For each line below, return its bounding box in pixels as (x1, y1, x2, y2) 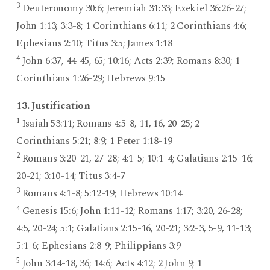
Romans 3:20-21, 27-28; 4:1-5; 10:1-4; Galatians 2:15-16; (19, 151, 254, 167)
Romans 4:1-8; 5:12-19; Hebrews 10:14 (19, 186, 182, 202)
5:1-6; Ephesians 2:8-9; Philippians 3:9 (16, 238, 181, 254)
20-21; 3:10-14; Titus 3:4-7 (16, 168, 125, 184)
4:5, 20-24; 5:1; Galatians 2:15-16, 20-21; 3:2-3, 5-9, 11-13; (16, 221, 252, 237)
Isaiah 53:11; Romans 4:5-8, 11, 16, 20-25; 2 (19, 116, 200, 132)
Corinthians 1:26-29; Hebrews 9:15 (16, 71, 165, 87)
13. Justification (16, 98, 91, 115)
